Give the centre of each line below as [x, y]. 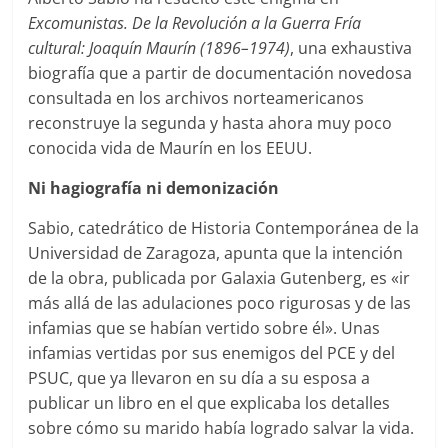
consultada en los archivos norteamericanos [196, 97]
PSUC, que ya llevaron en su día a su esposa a [199, 377]
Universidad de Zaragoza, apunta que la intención [216, 252]
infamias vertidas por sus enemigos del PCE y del [212, 352]
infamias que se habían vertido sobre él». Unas [204, 327]
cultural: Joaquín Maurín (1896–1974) [159, 47]
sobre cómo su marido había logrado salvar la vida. [221, 427]
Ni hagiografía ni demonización [154, 187]
